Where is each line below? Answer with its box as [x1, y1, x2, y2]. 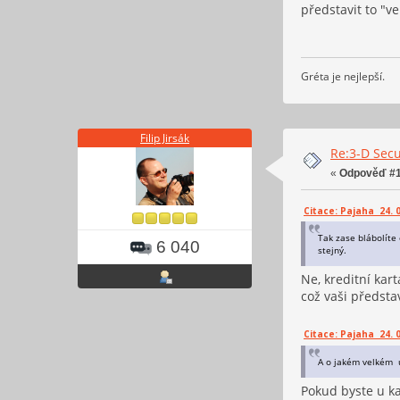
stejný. [318, 244, 349, 257]
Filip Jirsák [140, 130, 189, 146]
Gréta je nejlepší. [301, 69, 385, 84]
